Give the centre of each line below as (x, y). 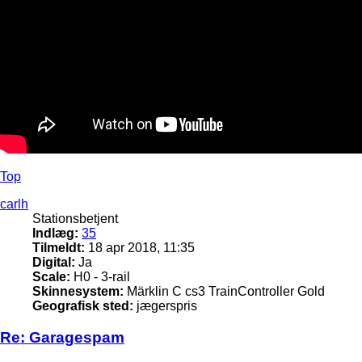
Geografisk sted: (83, 305)
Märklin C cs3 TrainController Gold (224, 291)
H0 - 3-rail (100, 276)
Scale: (51, 276)
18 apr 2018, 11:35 (140, 247)
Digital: (54, 262)
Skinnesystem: (78, 291)
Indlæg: (55, 233)
